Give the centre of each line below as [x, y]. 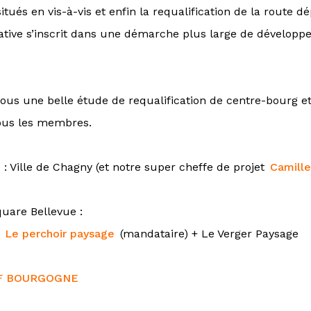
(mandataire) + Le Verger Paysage [208, 234]
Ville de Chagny [51, 167]
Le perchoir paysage [60, 234]
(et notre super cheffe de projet [180, 167]
